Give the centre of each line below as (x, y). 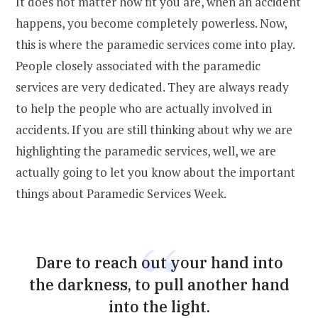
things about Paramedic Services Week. (121, 193)
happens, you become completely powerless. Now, (151, 23)
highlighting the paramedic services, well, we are (146, 150)
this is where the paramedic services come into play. (155, 44)
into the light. (159, 306)
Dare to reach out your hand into (159, 262)
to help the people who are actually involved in (144, 108)
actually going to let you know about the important (155, 172)
